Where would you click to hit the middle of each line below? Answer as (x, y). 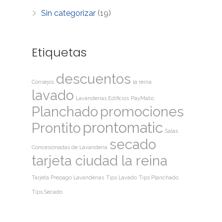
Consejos (43, 82)
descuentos (93, 79)
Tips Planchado (159, 177)
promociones (142, 111)
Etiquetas (59, 52)
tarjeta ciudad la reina (100, 161)
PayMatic (143, 98)
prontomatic (123, 127)
